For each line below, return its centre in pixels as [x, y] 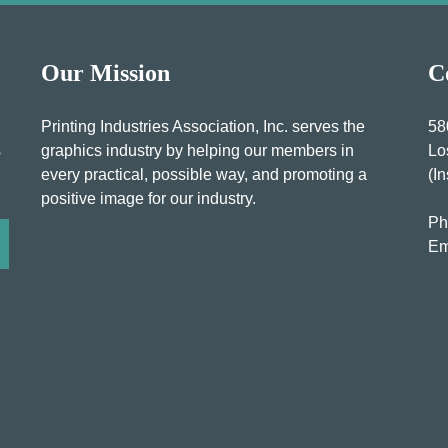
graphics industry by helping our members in [197, 150]
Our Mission [105, 72]
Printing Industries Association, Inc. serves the [202, 126]
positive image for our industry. [148, 198]
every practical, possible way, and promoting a [203, 174]
